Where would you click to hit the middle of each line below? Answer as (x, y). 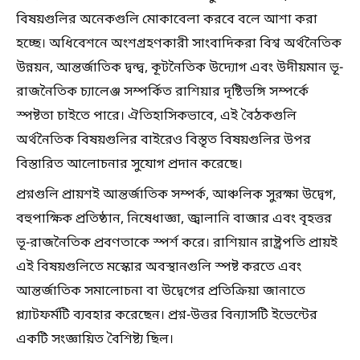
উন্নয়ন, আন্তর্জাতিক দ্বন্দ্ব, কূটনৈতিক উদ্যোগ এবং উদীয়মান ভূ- (180, 68)
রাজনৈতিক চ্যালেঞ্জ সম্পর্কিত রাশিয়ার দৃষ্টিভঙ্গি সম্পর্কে (162, 92)
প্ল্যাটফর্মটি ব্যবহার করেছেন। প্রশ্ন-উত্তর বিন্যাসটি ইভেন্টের (167, 315)
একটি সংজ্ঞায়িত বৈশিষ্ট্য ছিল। (95, 340)
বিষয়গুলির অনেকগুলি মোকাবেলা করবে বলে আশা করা (167, 20)
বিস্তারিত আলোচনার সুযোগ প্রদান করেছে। (129, 164)
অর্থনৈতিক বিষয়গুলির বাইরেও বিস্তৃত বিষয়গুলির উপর (164, 140)
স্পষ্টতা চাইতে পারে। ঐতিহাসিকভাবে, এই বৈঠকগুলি (156, 116)
